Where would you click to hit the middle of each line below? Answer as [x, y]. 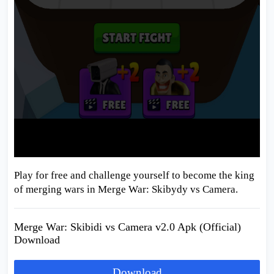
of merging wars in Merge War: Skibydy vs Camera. [126, 189]
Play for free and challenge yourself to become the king [134, 175]
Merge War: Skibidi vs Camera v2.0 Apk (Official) [127, 227]
